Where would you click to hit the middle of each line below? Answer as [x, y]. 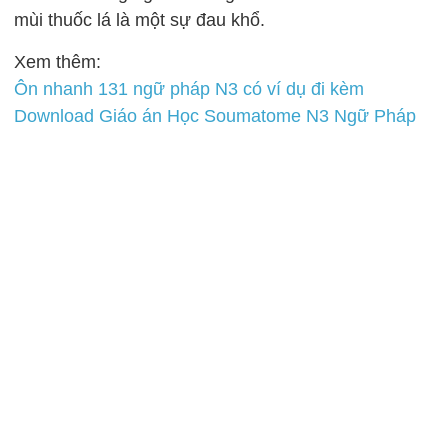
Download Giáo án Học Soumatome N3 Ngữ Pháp [215, 116]
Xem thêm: [58, 62]
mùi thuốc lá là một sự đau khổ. [140, 20]
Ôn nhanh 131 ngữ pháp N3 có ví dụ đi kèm [189, 89]
